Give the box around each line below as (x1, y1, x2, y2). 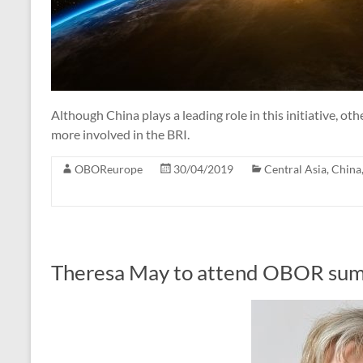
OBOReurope (75, 161, 143, 176)
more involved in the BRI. (51, 126, 190, 142)
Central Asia (264, 161, 327, 176)
